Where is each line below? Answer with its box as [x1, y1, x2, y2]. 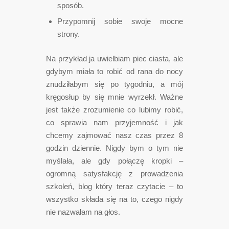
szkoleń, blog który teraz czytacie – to [46, 181, 183, 191]
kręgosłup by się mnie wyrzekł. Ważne [46, 92, 183, 101]
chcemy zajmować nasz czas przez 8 [46, 130, 183, 140]
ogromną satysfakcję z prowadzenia [46, 169, 183, 178]
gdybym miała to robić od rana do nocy [46, 66, 183, 76]
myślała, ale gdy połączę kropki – [46, 156, 183, 165]
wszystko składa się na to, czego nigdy [46, 194, 183, 203]
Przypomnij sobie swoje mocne [57, 16, 183, 26]
